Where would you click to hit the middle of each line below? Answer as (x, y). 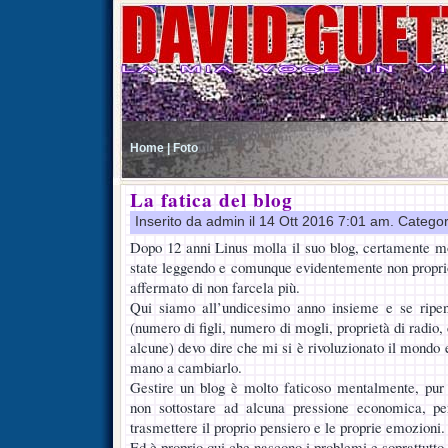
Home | (150, 147)
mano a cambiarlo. (186, 367)
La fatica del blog (211, 200)
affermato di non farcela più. (215, 287)
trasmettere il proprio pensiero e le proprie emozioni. (287, 427)
